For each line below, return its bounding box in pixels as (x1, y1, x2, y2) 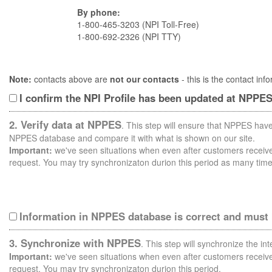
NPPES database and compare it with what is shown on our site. (9, 132, 255, 144)
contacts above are (32, 73, 110, 85)
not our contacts (110, 73, 179, 85)
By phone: (77, 6, 120, 18)
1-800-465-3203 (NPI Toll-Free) (77, 18, 199, 30)
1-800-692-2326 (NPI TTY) (77, 30, 181, 42)
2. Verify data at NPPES (9, 117, 121, 132)
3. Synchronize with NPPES (9, 236, 141, 250)
